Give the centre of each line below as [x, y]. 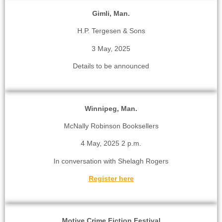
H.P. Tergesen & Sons [111, 31]
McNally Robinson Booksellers [111, 126]
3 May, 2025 [111, 48]
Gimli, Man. [111, 13]
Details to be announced [111, 66]
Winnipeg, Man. [111, 108]
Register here [111, 179]
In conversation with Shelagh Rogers [111, 161]
